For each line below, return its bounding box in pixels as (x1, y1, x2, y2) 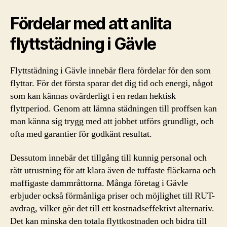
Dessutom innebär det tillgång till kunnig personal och (10, 152, 207, 164)
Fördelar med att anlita (10, 13, 172, 33)
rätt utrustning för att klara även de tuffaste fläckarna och (10, 165, 216, 176)
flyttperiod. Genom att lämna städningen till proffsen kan (10, 102, 217, 115)
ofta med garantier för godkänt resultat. (10, 128, 152, 140)
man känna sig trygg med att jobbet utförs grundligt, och (10, 115, 214, 127)
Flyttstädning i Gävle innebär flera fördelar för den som (10, 64, 211, 77)
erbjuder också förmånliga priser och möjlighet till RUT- (10, 190, 215, 202)
